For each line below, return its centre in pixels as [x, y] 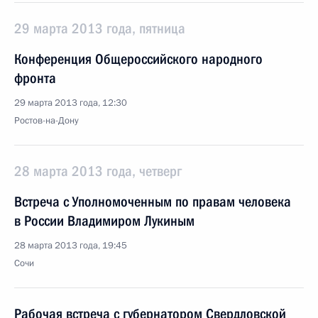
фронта [35, 78]
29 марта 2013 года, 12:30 [71, 103]
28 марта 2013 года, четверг [98, 171]
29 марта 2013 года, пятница [100, 28]
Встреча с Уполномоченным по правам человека [153, 202]
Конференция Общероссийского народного [138, 59]
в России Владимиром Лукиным [104, 221]
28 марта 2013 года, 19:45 [71, 246]
